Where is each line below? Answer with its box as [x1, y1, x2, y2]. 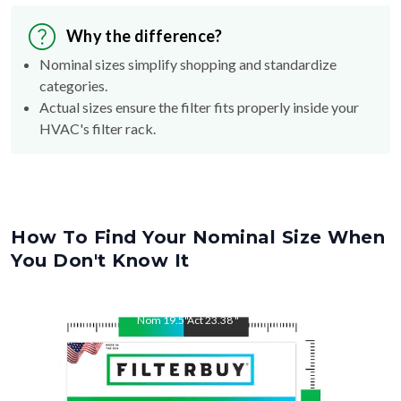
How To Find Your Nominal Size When [11, 226, 385, 248]
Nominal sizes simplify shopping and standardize [39, 55, 337, 73]
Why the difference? [66, 26, 223, 47]
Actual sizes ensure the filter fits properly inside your [39, 98, 359, 115]
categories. [39, 76, 107, 94]
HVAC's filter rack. [39, 119, 156, 137]
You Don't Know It [11, 249, 190, 271]
